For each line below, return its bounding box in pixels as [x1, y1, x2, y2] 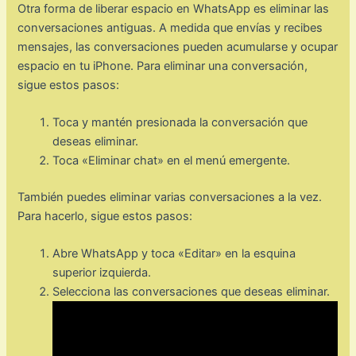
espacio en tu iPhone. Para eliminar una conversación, [17, 58, 308, 73]
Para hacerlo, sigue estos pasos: [17, 209, 193, 224]
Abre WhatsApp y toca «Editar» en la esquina [52, 246, 296, 261]
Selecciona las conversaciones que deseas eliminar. [52, 284, 331, 300]
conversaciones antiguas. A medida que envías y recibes [17, 20, 323, 35]
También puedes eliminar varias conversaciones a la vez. [17, 190, 323, 205]
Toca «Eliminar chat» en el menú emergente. [52, 153, 291, 168]
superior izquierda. [52, 265, 152, 281]
